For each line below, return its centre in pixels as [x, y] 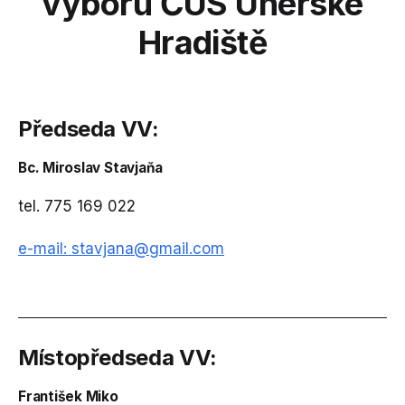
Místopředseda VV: [118, 358]
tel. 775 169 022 [77, 207]
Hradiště [202, 43]
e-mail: [45, 249]
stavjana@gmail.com [148, 249]
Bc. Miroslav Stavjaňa [91, 168]
